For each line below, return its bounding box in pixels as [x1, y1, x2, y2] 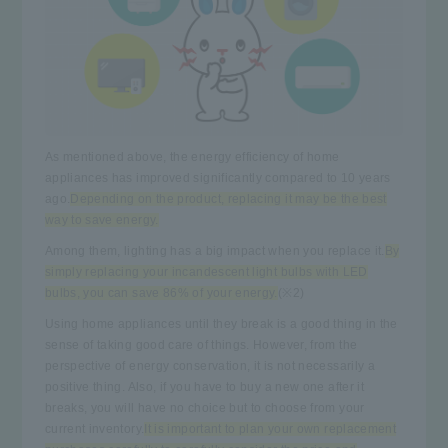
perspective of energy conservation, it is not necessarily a [44, 358, 376, 373]
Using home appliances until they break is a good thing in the [44, 316, 398, 331]
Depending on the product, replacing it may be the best [70, 191, 387, 206]
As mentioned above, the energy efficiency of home [44, 149, 340, 164]
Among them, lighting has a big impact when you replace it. [44, 243, 385, 258]
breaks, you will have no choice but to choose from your [44, 400, 365, 415]
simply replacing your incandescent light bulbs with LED [44, 264, 368, 279]
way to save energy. [44, 212, 159, 227]
